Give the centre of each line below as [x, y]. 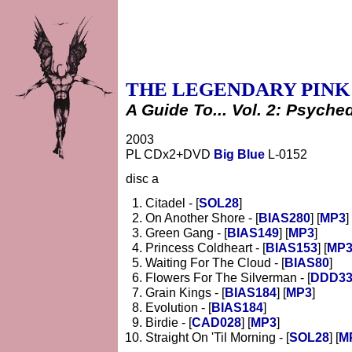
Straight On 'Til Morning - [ [217, 337]
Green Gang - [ [186, 233]
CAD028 [216, 322]
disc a [142, 178]
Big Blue [239, 154]
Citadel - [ [172, 203]
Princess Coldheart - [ [205, 247]
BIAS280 [284, 218]
